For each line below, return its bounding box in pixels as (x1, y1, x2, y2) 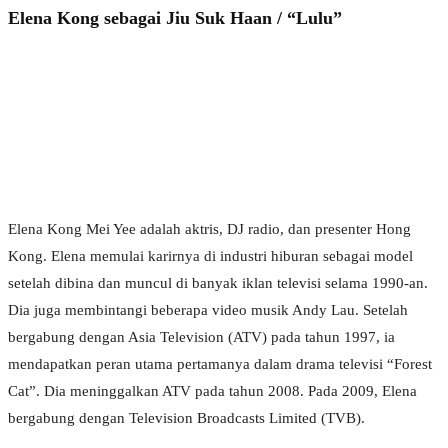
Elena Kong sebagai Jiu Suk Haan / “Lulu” (8, 7, 342, 28)
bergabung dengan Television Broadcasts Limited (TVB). (8, 410, 365, 427)
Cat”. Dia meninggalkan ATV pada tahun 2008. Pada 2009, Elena (8, 383, 417, 400)
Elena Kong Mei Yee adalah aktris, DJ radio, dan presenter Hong (8, 221, 411, 238)
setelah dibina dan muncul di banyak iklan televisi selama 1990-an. (8, 275, 428, 292)
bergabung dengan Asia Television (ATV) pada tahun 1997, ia (8, 329, 395, 346)
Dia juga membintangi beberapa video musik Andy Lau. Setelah (8, 302, 408, 319)
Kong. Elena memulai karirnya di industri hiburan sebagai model (8, 248, 413, 265)
